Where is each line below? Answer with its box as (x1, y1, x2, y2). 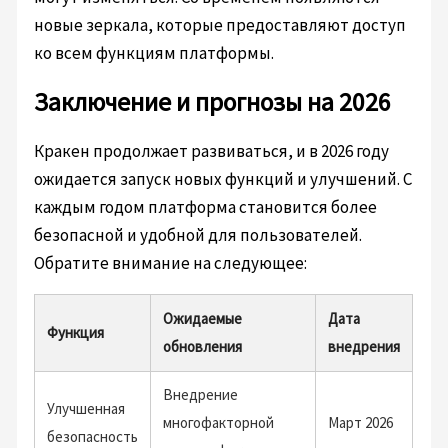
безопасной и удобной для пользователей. (34, 224, 363, 246)
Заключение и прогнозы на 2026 (34, 85, 392, 118)
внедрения (328, 337, 401, 356)
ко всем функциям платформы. (34, 41, 275, 64)
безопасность (47, 427, 139, 446)
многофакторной (163, 413, 275, 432)
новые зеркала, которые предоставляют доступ (34, 13, 407, 36)
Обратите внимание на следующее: (34, 252, 308, 274)
